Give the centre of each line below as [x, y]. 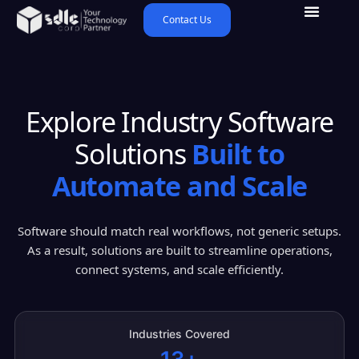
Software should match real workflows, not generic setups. [179, 230]
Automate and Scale [179, 186]
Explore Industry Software [179, 121]
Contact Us [188, 19]
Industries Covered [179, 333]
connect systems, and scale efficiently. [179, 269]
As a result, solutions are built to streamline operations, [179, 250]
